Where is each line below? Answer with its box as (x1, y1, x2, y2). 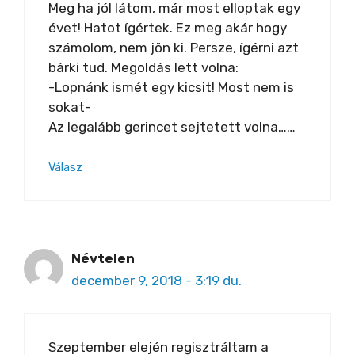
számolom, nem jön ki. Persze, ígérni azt (48, 39, 299, 55)
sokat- (48, 98, 91, 115)
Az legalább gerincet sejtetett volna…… (48, 118, 296, 135)
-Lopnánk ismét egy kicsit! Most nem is (48, 78, 294, 95)
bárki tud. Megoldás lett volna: (48, 59, 239, 75)
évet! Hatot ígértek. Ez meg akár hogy (48, 19, 287, 36)
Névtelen (71, 250, 135, 267)
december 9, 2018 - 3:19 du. (71, 273, 242, 289)
